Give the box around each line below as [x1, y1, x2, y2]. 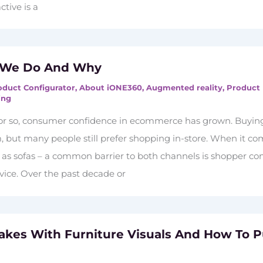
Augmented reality [146, 82, 223, 92]
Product [227, 82, 261, 92]
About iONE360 [79, 82, 143, 92]
